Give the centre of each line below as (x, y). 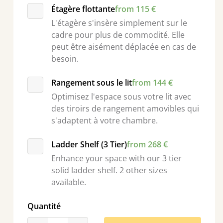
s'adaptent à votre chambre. (104, 120)
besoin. (65, 59)
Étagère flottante (83, 9)
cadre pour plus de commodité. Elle (118, 35)
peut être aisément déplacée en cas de (123, 47)
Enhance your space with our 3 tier (116, 158)
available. (68, 182)
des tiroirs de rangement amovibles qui (125, 109)
